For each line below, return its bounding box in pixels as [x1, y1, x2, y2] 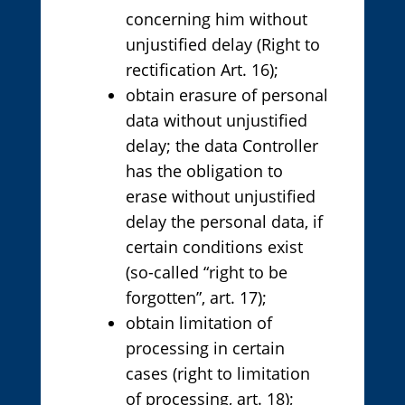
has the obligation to [125, 160, 283, 183]
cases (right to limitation [125, 363, 310, 385]
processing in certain [125, 337, 285, 360]
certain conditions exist [125, 236, 303, 259]
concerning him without [125, 8, 307, 31]
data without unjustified [125, 109, 307, 132]
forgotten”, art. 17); [125, 287, 267, 309]
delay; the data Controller [125, 135, 318, 157]
